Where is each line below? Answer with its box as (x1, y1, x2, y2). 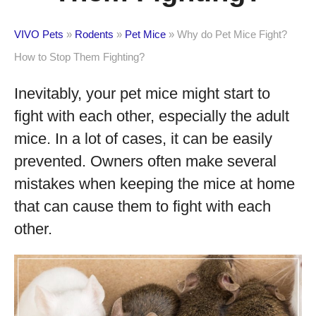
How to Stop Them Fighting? (14, 51, 145, 63)
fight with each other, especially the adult (14, 107, 289, 125)
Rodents (75, 28, 114, 40)
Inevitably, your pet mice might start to (14, 85, 270, 102)
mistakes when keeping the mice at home (14, 175, 295, 193)
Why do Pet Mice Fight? (177, 28, 287, 40)
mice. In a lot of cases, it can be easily (14, 130, 272, 147)
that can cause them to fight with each (14, 197, 271, 215)
